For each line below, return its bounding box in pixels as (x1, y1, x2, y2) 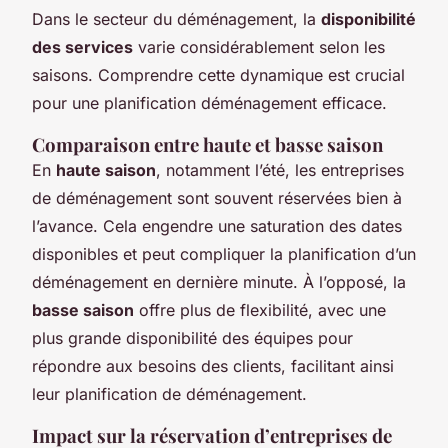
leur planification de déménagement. (32, 383, 307, 404)
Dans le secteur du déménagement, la (32, 8, 321, 29)
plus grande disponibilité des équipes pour (32, 327, 353, 348)
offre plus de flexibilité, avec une (134, 299, 386, 320)
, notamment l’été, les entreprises (156, 159, 404, 180)
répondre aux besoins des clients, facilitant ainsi (32, 355, 394, 376)
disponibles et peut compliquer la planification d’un (32, 243, 416, 264)
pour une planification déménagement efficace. (32, 92, 387, 113)
